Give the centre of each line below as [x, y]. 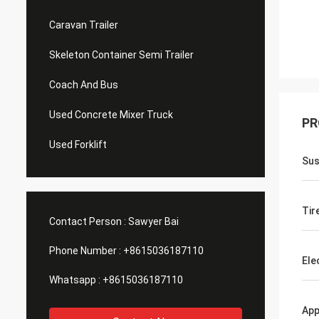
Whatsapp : [75, 280]
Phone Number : [85, 251]
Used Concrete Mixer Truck [111, 115]
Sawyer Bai [153, 221]
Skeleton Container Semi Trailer [121, 55]
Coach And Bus [84, 85]
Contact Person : [88, 221]
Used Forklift [78, 145]
